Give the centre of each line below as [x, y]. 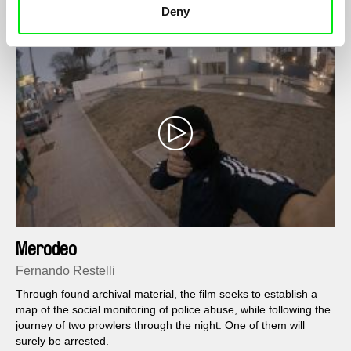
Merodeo [46, 250]
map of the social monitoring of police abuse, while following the [173, 310]
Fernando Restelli [65, 271]
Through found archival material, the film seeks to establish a [166, 294]
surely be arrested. [62, 341]
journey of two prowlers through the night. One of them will [160, 326]
